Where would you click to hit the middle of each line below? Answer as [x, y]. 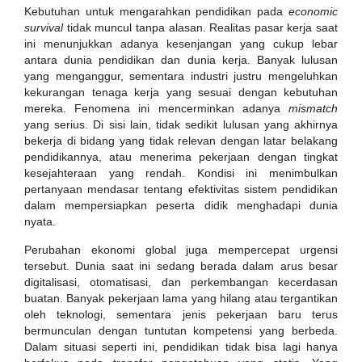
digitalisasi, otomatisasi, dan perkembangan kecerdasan [181, 282]
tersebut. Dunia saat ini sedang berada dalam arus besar [181, 266]
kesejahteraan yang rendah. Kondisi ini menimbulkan [181, 173]
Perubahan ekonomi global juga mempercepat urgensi [181, 250]
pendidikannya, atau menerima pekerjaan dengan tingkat [181, 157]
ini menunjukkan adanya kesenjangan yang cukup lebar [181, 44]
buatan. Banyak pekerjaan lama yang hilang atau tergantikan [181, 298]
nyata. [40, 221]
